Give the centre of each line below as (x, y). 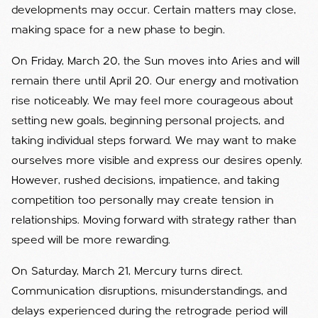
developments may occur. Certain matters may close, (154, 10)
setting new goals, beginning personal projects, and (148, 121)
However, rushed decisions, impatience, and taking (145, 181)
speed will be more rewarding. (91, 240)
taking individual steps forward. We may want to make (154, 141)
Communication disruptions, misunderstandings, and (149, 291)
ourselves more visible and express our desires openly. (157, 161)
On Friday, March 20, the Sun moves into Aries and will (155, 61)
